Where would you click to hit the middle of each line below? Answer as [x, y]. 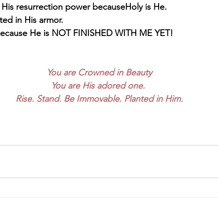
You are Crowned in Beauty [99, 72]
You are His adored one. [99, 85]
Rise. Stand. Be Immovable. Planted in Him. [99, 99]
